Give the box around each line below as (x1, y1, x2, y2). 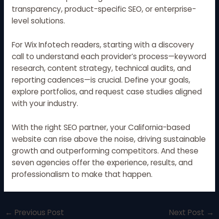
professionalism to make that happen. (11, 169, 153, 180)
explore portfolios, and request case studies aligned (11, 87, 202, 97)
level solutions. (11, 16, 65, 26)
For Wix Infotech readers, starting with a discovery (11, 40, 194, 50)
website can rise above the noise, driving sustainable (11, 134, 206, 145)
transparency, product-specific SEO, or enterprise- (11, 4, 196, 15)
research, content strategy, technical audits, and (11, 63, 191, 74)
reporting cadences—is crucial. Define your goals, (11, 75, 190, 86)
